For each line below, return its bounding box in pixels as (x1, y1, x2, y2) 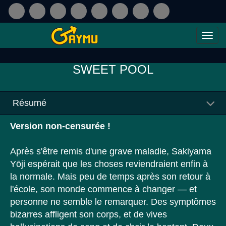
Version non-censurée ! (10, 121, 110, 131)
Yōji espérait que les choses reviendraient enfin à (10, 159, 208, 169)
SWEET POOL (73, 63, 153, 76)
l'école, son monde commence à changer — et (10, 184, 197, 194)
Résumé (13, 98, 46, 108)
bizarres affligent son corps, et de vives (10, 209, 167, 219)
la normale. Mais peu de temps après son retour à (10, 172, 210, 182)
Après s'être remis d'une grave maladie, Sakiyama (10, 146, 211, 156)
